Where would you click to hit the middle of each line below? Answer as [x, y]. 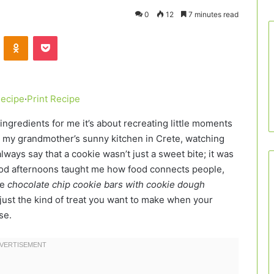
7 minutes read [213, 14]
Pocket [70, 36]
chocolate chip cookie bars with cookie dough [106, 185]
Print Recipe [53, 99]
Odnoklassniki [54, 36]
